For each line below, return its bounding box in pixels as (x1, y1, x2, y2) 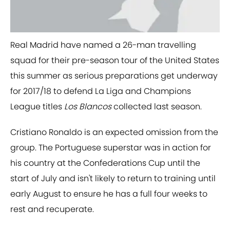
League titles (10, 101, 64, 113)
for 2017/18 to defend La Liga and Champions (10, 85, 191, 98)
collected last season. (111, 101, 202, 113)
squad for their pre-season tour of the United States (10, 54, 219, 67)
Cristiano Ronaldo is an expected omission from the (10, 126, 218, 139)
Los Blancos (64, 101, 111, 113)
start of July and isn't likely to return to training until (10, 172, 216, 185)
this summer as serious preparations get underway (10, 70, 218, 82)
